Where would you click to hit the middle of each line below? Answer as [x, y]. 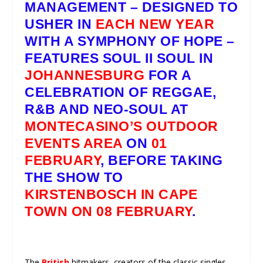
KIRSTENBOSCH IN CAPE [111, 195]
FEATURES [64, 58]
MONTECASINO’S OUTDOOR [122, 127]
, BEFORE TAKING [162, 161]
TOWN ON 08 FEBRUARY [108, 212]
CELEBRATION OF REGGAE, [121, 92]
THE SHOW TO [74, 178]
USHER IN [60, 24]
